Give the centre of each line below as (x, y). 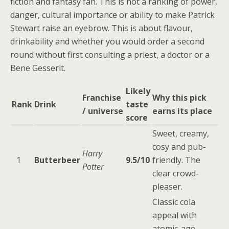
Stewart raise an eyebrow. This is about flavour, (101, 28)
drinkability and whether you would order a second (107, 41)
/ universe (103, 111)
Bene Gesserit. (38, 68)
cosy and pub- (179, 147)
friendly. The (176, 160)
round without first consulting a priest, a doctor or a (110, 55)
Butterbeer (57, 160)
